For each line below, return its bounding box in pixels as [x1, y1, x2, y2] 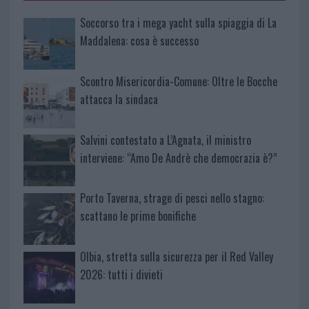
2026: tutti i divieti [79, 266, 163, 283]
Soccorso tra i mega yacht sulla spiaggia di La [79, 14, 277, 31]
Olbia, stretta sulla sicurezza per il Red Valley [79, 248, 273, 266]
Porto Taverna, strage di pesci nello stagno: [79, 190, 264, 207]
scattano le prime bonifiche [79, 208, 196, 225]
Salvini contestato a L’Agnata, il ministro [79, 131, 251, 148]
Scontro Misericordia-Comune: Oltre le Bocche [79, 72, 277, 90]
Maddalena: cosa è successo [79, 32, 199, 49]
